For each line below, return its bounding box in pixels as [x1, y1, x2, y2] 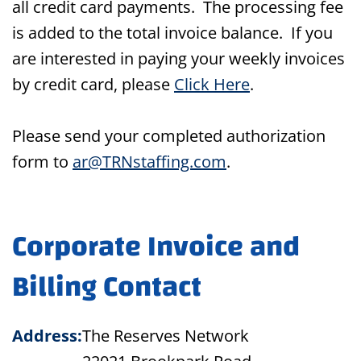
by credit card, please [12, 73, 174, 96]
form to [12, 151, 73, 173]
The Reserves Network [82, 325, 249, 347]
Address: [12, 325, 82, 347]
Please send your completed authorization [12, 125, 326, 147]
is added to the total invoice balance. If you [12, 22, 333, 44]
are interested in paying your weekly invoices [12, 48, 345, 70]
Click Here [174, 73, 250, 96]
